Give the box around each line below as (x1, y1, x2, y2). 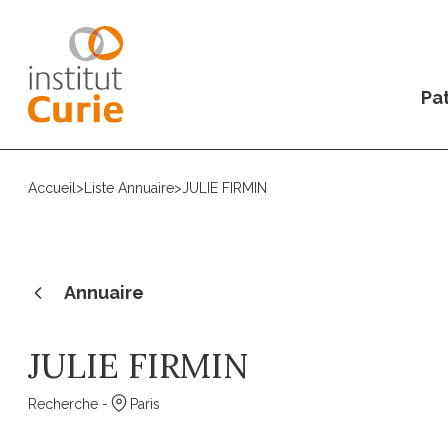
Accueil (28, 180, 76, 196)
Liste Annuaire (84, 180, 174, 196)
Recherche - (28, 396, 108, 412)
